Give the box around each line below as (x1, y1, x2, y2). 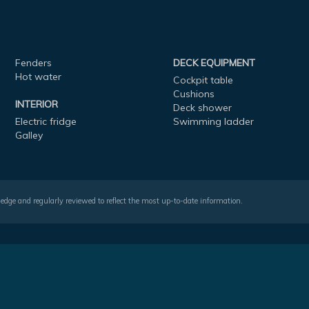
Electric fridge (14, 114, 77, 128)
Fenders (14, 56, 52, 69)
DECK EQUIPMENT (173, 56, 256, 69)
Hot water (14, 70, 61, 83)
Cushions (173, 87, 215, 100)
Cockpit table (173, 73, 234, 86)
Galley (14, 128, 43, 141)
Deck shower (173, 101, 232, 114)
